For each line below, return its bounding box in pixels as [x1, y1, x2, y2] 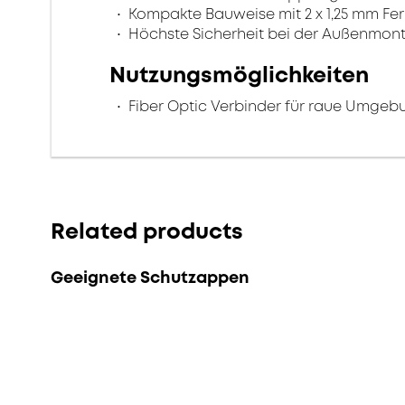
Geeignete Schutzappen [51, 266, 250, 289]
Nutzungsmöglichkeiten [109, 60, 369, 90]
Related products [51, 216, 243, 247]
